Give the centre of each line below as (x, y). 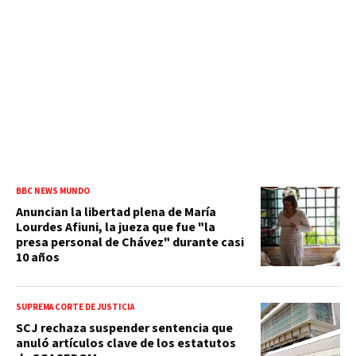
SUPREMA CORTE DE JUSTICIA (75, 307)
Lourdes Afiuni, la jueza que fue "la (116, 227)
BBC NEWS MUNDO (53, 191)
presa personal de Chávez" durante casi (130, 242)
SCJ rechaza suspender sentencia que (124, 328)
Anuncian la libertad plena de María (116, 212)
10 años (38, 257)
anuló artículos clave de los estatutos (126, 343)
